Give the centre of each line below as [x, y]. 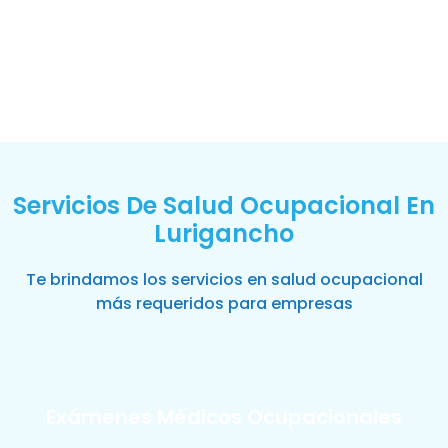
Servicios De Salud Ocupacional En [224, 205]
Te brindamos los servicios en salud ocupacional [224, 279]
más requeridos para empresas [224, 303]
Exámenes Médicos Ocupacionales [224, 417]
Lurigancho [224, 233]
